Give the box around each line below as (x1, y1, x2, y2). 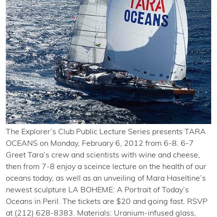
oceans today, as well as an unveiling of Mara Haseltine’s (6, 174, 206, 183)
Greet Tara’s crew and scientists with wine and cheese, (6, 151, 200, 159)
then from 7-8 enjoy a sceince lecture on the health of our (6, 163, 206, 171)
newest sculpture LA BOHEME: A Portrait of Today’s (6, 186, 189, 194)
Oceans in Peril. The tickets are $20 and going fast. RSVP (6, 198, 207, 206)
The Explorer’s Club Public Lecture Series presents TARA (6, 128, 206, 136)
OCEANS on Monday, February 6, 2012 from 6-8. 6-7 (6, 139, 194, 148)
